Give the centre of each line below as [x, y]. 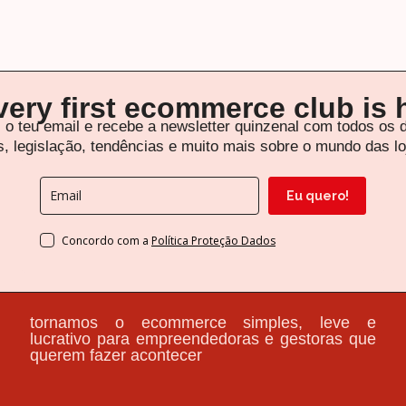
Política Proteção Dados [213, 240]
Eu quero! [317, 195]
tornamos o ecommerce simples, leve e [203, 322]
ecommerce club [243, 107]
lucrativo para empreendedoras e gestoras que [203, 338]
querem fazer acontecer [116, 355]
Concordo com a [106, 240]
